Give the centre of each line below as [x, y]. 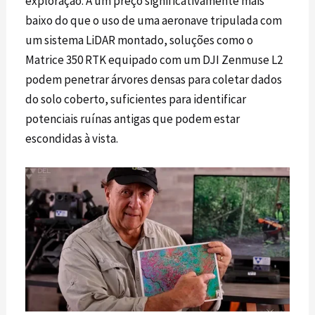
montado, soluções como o [185, 40]
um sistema [56, 40]
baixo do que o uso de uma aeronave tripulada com [154, 21]
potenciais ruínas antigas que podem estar [133, 119]
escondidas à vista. [72, 139]
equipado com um [155, 60]
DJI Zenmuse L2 [243, 60]
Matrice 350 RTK [66, 60]
